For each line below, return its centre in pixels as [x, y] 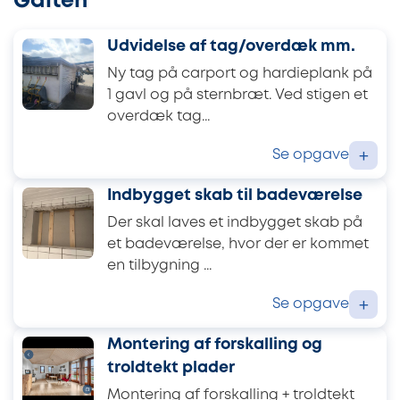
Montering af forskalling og [215, 344]
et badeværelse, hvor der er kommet [238, 245]
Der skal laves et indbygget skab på [235, 223]
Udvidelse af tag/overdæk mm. [231, 46]
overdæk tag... [158, 117]
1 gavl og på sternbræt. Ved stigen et [237, 96]
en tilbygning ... [159, 266]
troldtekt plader [171, 367]
